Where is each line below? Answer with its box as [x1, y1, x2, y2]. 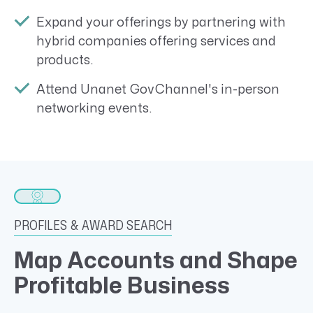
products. [36, 54, 94, 66]
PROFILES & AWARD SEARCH [14, 220, 172, 233]
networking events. [36, 102, 152, 115]
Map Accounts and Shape [14, 250, 298, 272]
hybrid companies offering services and [36, 35, 276, 48]
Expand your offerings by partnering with [36, 16, 286, 29]
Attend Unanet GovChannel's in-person [36, 83, 279, 96]
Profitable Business [14, 275, 230, 298]
